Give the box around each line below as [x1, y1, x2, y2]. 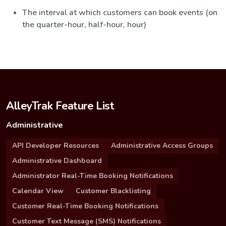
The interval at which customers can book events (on [22, 7, 217, 18]
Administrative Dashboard [12, 155, 102, 165]
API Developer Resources [12, 140, 99, 150]
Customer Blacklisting [76, 186, 151, 196]
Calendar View [12, 186, 64, 196]
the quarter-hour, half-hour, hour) [22, 19, 146, 30]
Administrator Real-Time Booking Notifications [12, 171, 173, 181]
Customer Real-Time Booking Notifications [12, 201, 158, 211]
